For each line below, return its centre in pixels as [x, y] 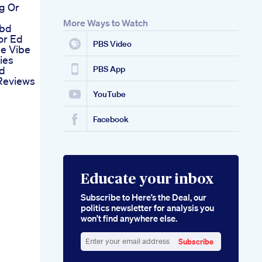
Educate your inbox [147, 180]
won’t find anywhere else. [129, 218]
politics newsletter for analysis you [147, 208]
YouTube [109, 94]
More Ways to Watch [106, 23]
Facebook [111, 120]
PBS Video [112, 44]
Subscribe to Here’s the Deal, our [144, 197]
